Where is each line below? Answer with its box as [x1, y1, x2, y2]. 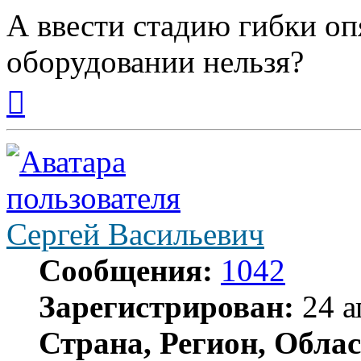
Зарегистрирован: [39, 289, 294, 325]
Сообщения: [39, 253, 213, 288]
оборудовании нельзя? [6, 44, 304, 80]
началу [24, 108, 61, 122]
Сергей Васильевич [6, 217, 264, 252]
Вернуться [24, 79, 81, 93]
